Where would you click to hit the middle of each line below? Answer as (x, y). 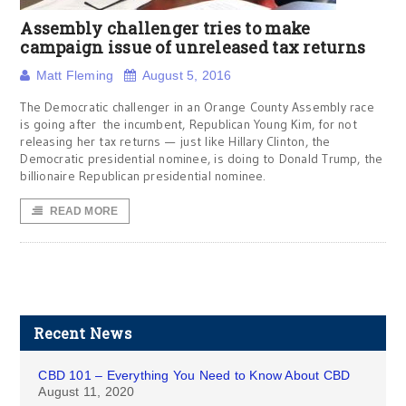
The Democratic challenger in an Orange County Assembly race (197, 107)
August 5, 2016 (187, 75)
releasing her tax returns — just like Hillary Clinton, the (175, 141)
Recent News (82, 333)
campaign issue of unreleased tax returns (193, 47)
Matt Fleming (75, 75)
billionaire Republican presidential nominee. (143, 176)
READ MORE (84, 211)
